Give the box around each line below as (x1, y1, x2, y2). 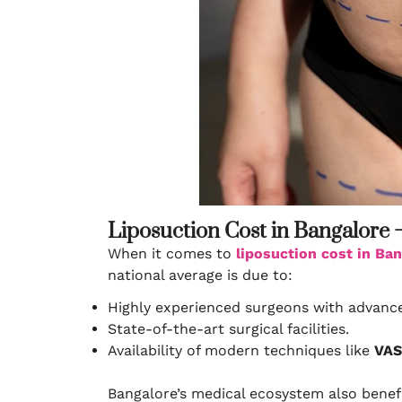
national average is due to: (108, 267, 293, 284)
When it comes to (108, 245, 236, 262)
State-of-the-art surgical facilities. (108, 320, 349, 337)
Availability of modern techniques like (108, 342, 374, 359)
